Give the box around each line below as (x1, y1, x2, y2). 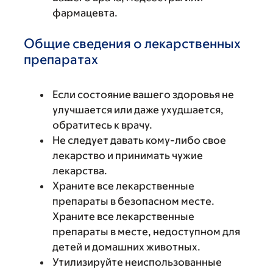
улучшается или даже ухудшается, (52, 104, 224, 116)
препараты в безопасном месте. (52, 195, 214, 207)
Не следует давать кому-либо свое (52, 134, 226, 146)
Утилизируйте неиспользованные (52, 256, 222, 268)
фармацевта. (52, 7, 118, 19)
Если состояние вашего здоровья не (52, 88, 234, 101)
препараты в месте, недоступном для (52, 225, 240, 238)
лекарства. (52, 165, 107, 177)
